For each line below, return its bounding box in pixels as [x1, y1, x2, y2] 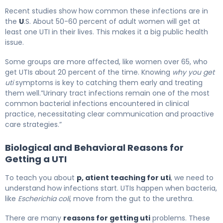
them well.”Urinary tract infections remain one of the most [5, 88, 210, 98]
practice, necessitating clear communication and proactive [5, 109, 214, 119]
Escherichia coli [18, 193, 70, 204]
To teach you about [5, 172, 77, 183]
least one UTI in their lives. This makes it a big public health [5, 26, 208, 37]
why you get [172, 67, 215, 77]
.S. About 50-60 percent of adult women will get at [24, 16, 200, 26]
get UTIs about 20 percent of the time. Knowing [5, 67, 172, 77]
